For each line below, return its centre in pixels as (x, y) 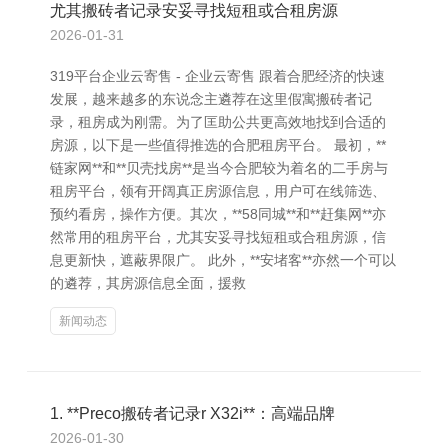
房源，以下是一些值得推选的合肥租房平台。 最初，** (218, 145)
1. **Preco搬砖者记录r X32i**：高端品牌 (192, 413)
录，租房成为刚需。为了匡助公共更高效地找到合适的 (218, 122)
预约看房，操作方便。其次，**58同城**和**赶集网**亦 (218, 214)
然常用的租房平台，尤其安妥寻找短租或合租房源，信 (218, 237)
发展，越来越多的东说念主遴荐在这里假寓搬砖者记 (211, 99)
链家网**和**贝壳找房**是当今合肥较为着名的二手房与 (219, 168)
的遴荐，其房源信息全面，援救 (148, 283)
